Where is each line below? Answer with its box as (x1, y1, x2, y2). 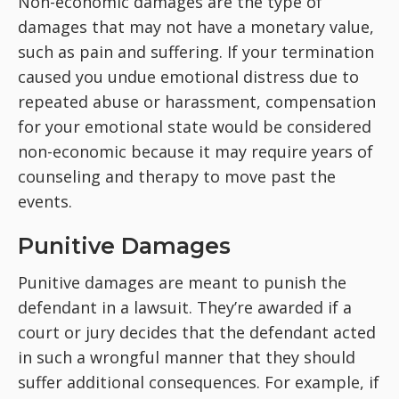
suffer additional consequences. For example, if (18, 371, 379, 393)
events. (18, 191, 72, 212)
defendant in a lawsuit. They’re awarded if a (18, 297, 352, 318)
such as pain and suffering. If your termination (18, 41, 374, 62)
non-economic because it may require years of (18, 141, 373, 162)
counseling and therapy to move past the (18, 166, 336, 187)
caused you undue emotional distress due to (18, 66, 359, 87)
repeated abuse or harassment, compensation (18, 91, 376, 112)
